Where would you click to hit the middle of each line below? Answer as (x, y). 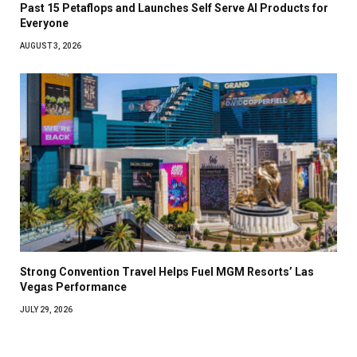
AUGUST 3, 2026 (51, 46)
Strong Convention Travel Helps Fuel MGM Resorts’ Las (167, 272)
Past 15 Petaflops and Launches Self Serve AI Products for (174, 8)
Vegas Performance (73, 287)
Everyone (44, 24)
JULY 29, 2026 (46, 310)
